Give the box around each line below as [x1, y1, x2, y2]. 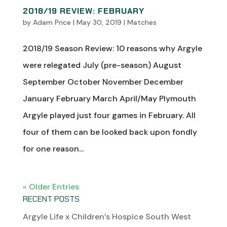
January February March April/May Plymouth [22, 93, 196, 104]
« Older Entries [22, 181, 79, 192]
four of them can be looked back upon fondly [22, 126, 197, 137]
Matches [127, 17, 157, 27]
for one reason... [22, 143, 84, 154]
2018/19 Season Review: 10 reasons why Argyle [22, 43, 202, 54]
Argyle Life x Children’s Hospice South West [22, 211, 191, 222]
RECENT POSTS [22, 193, 80, 204]
